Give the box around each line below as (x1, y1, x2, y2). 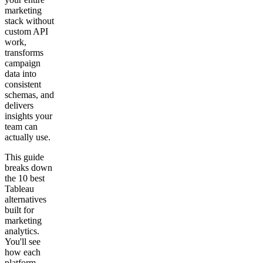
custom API (5, 26, 48, 36)
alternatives (5, 194, 46, 204)
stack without (5, 15, 54, 26)
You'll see (5, 236, 41, 247)
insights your (5, 110, 52, 121)
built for (5, 204, 34, 215)
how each (5, 247, 41, 257)
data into (5, 68, 36, 79)
